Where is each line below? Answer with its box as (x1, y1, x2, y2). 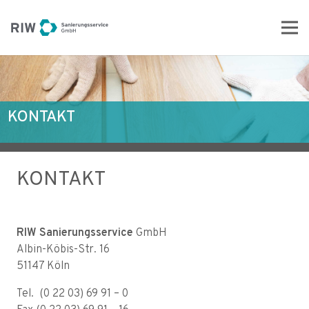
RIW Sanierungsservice (17, 226, 133, 240)
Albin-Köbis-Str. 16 (17, 242, 110, 257)
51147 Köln (17, 259, 70, 273)
